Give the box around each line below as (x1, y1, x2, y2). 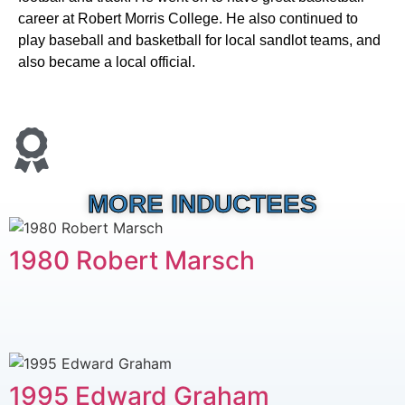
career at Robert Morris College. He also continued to (18, 11, 358, 27)
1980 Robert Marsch (9, 244, 255, 276)
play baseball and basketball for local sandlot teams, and (18, 33, 381, 49)
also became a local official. (18, 54, 195, 71)
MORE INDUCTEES (88, 189, 317, 218)
